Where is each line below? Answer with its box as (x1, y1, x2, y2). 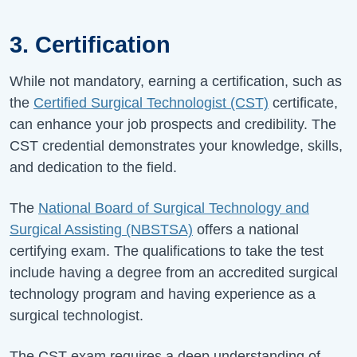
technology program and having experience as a (10, 285, 316, 302)
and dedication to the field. (10, 159, 177, 175)
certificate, (269, 94, 338, 111)
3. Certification (10, 31, 171, 57)
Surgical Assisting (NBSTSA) (10, 221, 193, 237)
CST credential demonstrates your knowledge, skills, (10, 137, 343, 154)
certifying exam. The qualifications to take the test (10, 242, 324, 259)
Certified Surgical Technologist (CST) (33, 94, 269, 111)
